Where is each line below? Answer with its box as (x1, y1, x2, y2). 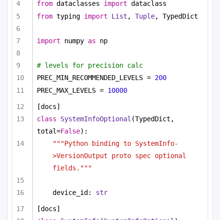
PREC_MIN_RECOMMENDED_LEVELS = (37, 74, 155, 82)
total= (37, 127, 60, 135)
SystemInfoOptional (60, 114, 131, 123)
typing (53, 12, 84, 20)
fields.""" (53, 164, 92, 172)
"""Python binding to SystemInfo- (53, 139, 178, 147)
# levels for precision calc (37, 61, 143, 70)
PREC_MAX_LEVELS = (37, 86, 108, 94)
